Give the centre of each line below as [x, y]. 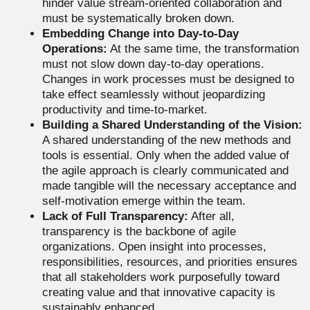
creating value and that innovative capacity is [159, 293]
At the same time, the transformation [203, 49]
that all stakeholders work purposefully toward [161, 277]
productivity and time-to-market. [125, 110]
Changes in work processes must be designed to [168, 80]
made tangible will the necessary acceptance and [169, 186]
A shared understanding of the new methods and [166, 140]
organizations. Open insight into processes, [154, 247]
